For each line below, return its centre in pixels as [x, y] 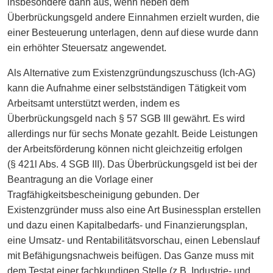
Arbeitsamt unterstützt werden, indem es [94, 103]
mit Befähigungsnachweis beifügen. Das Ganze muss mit [130, 255]
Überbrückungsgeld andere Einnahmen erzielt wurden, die [133, 17]
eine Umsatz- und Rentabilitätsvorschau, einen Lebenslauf [133, 240]
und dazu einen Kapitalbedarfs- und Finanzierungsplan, [127, 225]
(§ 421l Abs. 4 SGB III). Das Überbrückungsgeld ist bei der [132, 164]
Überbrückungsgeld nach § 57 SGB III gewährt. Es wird [126, 118]
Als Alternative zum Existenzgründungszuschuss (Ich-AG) [131, 73]
